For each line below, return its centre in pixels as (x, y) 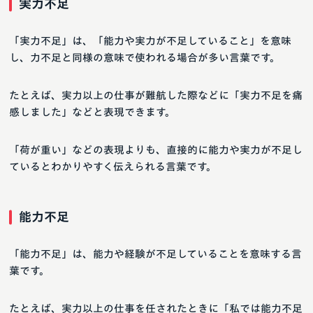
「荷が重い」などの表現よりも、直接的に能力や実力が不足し (156, 150)
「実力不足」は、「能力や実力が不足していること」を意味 (150, 41)
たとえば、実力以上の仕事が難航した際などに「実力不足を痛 (156, 96)
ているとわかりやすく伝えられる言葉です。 (113, 167)
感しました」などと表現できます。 (92, 112)
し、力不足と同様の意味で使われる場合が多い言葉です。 (145, 58)
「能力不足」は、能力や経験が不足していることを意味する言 (155, 254)
